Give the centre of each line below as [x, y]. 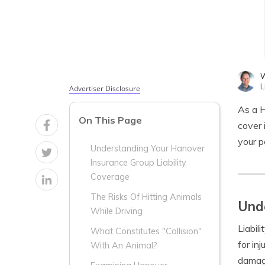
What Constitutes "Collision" [146, 232]
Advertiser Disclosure [105, 88]
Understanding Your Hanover [148, 149]
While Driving [117, 211]
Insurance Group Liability [138, 163]
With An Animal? [124, 246]
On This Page [110, 120]
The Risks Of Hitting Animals [146, 197]
